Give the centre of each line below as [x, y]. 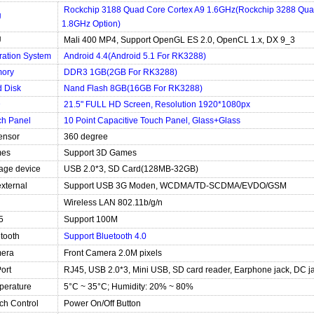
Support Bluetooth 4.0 [104, 236]
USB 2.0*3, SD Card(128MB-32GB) [130, 169]
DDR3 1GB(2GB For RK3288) [120, 72]
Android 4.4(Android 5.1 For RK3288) [134, 56]
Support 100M [90, 219]
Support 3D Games [99, 153]
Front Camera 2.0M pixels [112, 253]
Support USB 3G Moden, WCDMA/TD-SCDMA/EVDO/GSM [174, 186]
